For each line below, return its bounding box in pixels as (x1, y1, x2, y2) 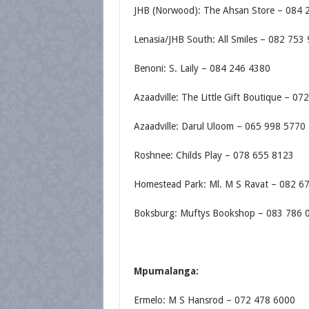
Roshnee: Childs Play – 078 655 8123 (133, 150, 294, 161)
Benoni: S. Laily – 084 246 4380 (133, 63, 270, 74)
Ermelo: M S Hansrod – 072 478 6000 (133, 295, 295, 306)
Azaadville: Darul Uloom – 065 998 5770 (133, 121, 306, 132)
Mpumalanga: (133, 266, 199, 277)
